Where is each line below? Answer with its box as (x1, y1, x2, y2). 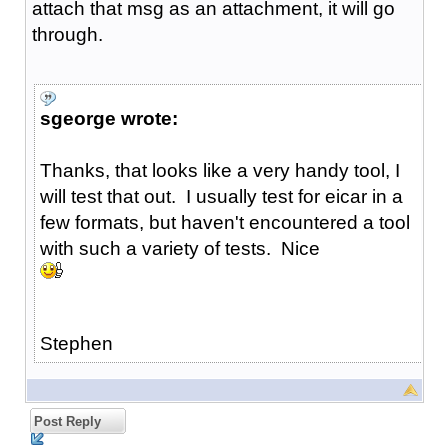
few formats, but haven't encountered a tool (39, 211, 410, 233)
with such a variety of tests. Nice (39, 237, 325, 259)
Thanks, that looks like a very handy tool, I (39, 159, 400, 181)
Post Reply (29, 413, 101, 429)
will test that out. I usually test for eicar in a (39, 185, 403, 207)
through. (31, 23, 103, 45)
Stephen (39, 332, 113, 354)
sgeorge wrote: (39, 107, 178, 129)
